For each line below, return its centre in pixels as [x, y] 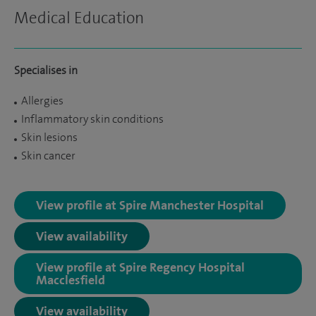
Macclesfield [71, 279]
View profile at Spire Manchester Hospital [150, 205]
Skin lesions [49, 137]
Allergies [42, 101]
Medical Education [79, 18]
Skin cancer [48, 156]
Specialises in [46, 70]
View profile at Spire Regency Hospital [140, 267]
